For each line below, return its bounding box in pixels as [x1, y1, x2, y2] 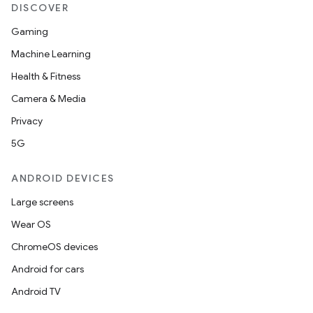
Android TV [11, 285, 61, 298]
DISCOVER [11, 1, 68, 14]
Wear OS [11, 218, 51, 231]
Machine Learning [11, 48, 91, 60]
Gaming [11, 25, 48, 38]
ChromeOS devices [11, 240, 98, 253]
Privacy [11, 115, 43, 127]
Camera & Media [11, 92, 86, 105]
